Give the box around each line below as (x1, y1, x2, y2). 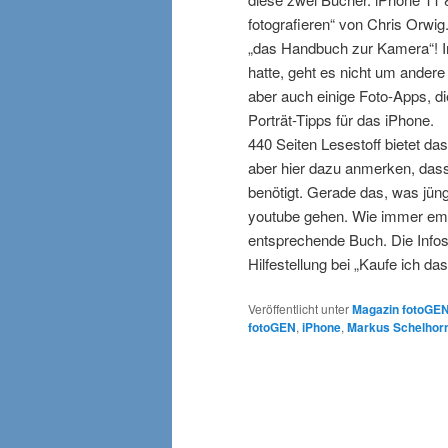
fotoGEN (248, 318, 296, 337)
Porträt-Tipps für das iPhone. (248, 108, 434, 130)
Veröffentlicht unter (248, 300, 349, 318)
